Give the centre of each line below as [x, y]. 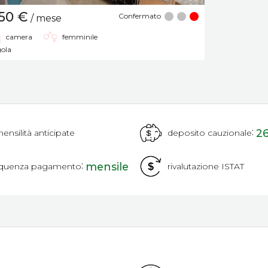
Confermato [140, 16]
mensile [107, 166]
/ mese [45, 18]
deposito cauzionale [210, 133]
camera [19, 37]
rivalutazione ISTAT [206, 166]
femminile [80, 37]
